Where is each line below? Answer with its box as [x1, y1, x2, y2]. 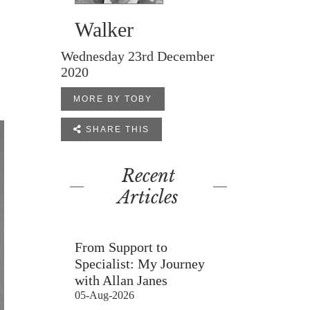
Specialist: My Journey [75, 256, 206, 271]
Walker [75, 18, 134, 41]
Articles [118, 187, 179, 208]
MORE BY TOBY [73, 94, 153, 104]
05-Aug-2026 [75, 289, 135, 301]
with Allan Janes [75, 273, 168, 288]
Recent [121, 165, 175, 187]
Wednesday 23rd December [61, 48, 215, 64]
